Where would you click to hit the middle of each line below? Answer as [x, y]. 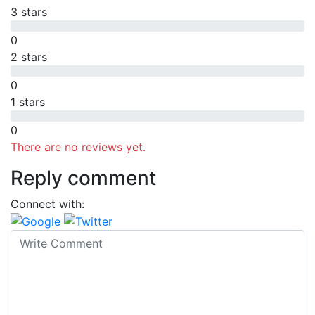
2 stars [29, 57]
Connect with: [47, 204]
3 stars [29, 12]
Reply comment [83, 178]
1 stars [28, 102]
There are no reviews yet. [78, 147]
